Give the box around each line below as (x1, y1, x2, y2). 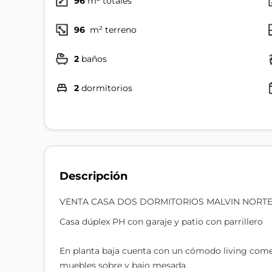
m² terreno (87, 24, 137, 35)
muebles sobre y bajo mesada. (59, 260, 188, 271)
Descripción (59, 169, 127, 182)
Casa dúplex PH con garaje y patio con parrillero (59, 216, 263, 227)
